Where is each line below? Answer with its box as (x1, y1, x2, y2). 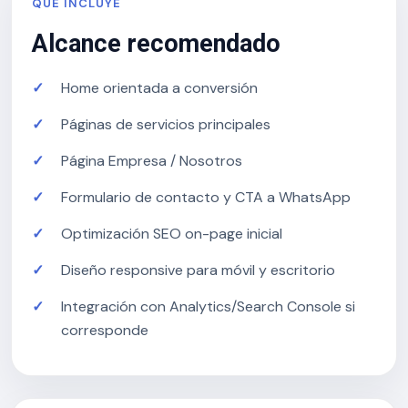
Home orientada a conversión (61, 78, 258, 97)
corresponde (61, 321, 148, 340)
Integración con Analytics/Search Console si (61, 297, 355, 316)
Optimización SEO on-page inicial (61, 224, 282, 243)
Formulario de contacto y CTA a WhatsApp (61, 188, 351, 207)
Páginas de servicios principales (61, 115, 270, 134)
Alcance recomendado (32, 29, 280, 58)
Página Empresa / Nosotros (61, 151, 242, 170)
